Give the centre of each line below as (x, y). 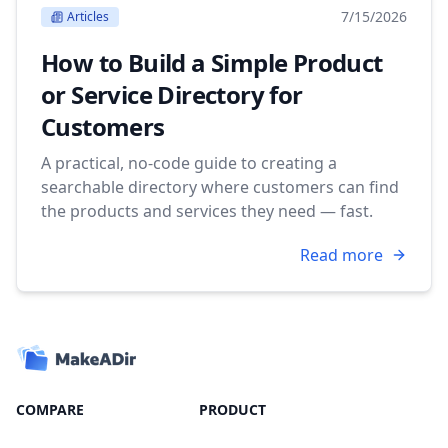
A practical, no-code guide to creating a (189, 163)
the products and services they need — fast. (207, 211)
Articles (88, 16)
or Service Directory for (172, 94)
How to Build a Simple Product (212, 62)
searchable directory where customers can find (220, 187)
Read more (341, 255)
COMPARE (50, 409)
